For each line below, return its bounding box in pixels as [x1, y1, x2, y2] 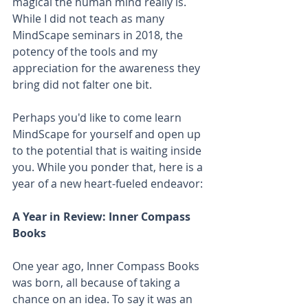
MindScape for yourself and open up [12, 126, 203, 142]
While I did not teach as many [12, 11, 167, 26]
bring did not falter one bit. [12, 77, 152, 92]
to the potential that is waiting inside [12, 143, 204, 158]
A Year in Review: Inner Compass [12, 209, 193, 224]
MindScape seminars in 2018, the [12, 27, 186, 43]
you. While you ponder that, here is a [12, 159, 206, 175]
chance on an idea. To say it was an [12, 291, 198, 307]
